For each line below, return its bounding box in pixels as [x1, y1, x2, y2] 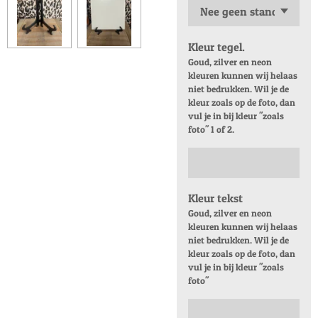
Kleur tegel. [188, 39, 246, 54]
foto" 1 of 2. [188, 123, 235, 135]
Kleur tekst [188, 191, 243, 206]
